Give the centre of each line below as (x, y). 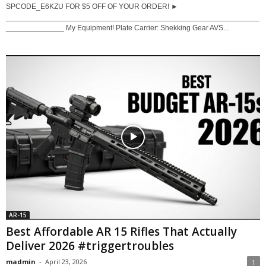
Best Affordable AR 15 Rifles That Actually (121, 231)
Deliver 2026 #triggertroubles (90, 246)
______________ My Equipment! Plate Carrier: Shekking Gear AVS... (117, 28)
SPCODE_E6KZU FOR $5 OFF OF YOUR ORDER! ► (92, 6)
